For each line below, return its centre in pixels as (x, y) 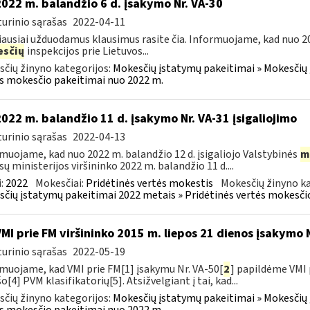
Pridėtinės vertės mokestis (149, 183)
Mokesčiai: (60, 183)
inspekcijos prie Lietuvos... (86, 51)
